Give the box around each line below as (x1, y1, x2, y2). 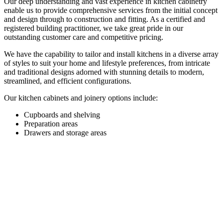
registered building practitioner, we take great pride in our (4, 24, 183, 33)
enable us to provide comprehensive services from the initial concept (4, 6, 218, 15)
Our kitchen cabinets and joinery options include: (4, 94, 158, 103)
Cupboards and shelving (24, 111, 100, 119)
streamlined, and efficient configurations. (4, 77, 131, 86)
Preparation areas (24, 119, 78, 128)
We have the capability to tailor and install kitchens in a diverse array (4, 50, 219, 59)
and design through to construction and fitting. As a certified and (4, 15, 205, 24)
